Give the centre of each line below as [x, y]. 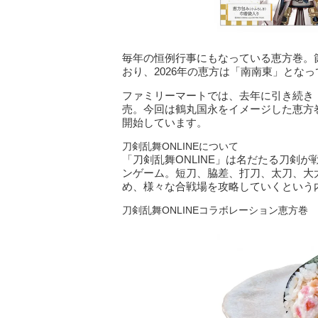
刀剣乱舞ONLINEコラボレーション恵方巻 [215, 210]
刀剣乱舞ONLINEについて [180, 146]
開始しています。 [165, 122]
